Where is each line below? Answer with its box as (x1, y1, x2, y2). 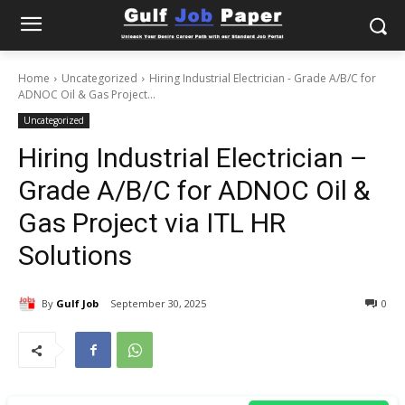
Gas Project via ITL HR (18, 207, 286, 239)
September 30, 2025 (110, 297, 206, 311)
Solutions (18, 240, 132, 271)
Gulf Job (56, 296, 99, 310)
